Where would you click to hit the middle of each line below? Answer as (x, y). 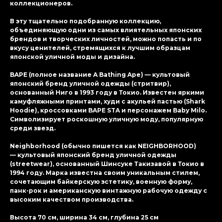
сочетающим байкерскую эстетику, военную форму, (101, 182)
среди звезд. (33, 128)
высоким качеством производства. (72, 200)
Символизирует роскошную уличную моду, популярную (107, 119)
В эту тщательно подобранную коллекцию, (85, 21)
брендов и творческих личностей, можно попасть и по (106, 39)
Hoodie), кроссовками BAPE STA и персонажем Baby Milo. (108, 111)
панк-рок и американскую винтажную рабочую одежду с (109, 191)
